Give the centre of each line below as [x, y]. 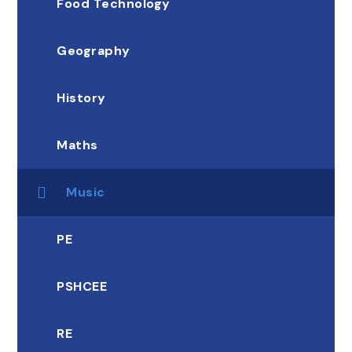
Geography [93, 51]
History [81, 98]
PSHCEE [82, 287]
